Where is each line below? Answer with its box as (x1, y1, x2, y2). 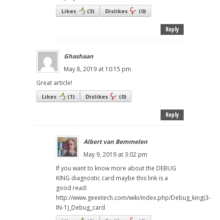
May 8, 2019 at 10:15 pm (64, 64, 131, 73)
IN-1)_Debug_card (56, 203, 105, 212)
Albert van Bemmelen (83, 137, 147, 146)
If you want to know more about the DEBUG (56, 164, 176, 172)
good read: (56, 183, 87, 192)
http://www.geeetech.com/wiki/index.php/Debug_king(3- (56, 193, 211, 202)
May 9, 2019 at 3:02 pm (83, 150, 147, 159)
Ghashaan (64, 52, 93, 60)
